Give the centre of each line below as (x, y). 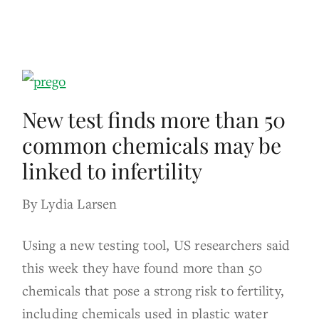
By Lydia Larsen (69, 203)
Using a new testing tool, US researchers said (156, 244)
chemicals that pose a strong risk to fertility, (153, 290)
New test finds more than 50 (153, 119)
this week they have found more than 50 (142, 267)
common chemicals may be (151, 145)
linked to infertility (112, 171)
